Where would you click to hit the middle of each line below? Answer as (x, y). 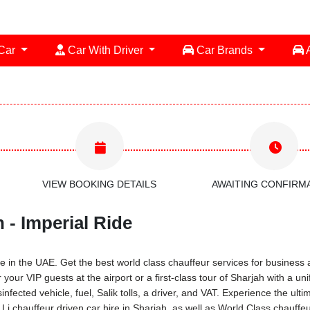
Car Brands (225, 50)
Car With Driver (105, 50)
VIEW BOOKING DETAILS (99, 184)
